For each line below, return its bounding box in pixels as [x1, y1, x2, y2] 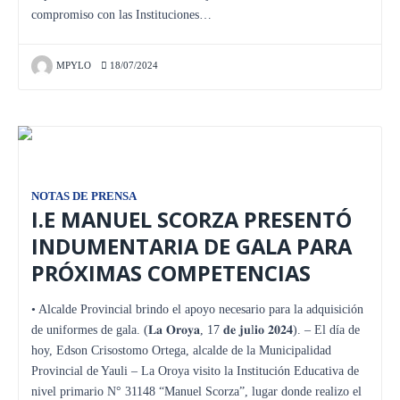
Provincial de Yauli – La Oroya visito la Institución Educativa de [31, 363, 359, 378]
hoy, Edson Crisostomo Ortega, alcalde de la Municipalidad [31, 343, 331, 357]
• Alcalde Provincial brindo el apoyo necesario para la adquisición [31, 302, 363, 316]
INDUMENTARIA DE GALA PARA [31, 231, 352, 261]
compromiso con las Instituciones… [31, 7, 212, 21]
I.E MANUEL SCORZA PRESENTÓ [31, 204, 352, 234]
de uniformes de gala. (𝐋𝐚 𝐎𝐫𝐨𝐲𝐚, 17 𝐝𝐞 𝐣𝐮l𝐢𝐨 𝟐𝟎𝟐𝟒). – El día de [31, 322, 360, 337]
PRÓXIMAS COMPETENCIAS [31, 258, 311, 287]
